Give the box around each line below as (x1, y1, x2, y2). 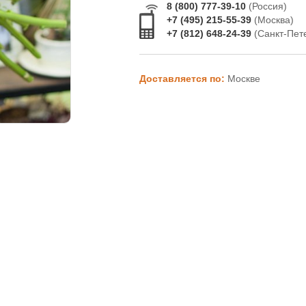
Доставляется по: (139, 73, 227, 84)
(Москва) (253, 14, 294, 25)
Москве (227, 73, 260, 84)
